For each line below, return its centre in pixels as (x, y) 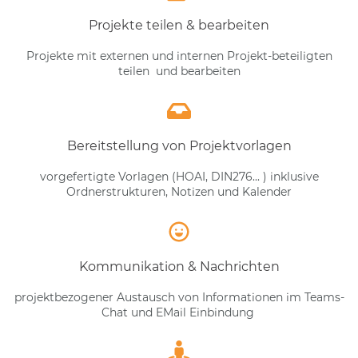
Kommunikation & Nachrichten (179, 266)
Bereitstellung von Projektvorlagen (179, 145)
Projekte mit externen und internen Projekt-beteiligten (179, 56)
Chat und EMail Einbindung (179, 312)
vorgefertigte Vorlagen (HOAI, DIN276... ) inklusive (179, 176)
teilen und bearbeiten (179, 71)
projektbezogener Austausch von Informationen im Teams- (179, 297)
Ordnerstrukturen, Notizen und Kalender (179, 191)
